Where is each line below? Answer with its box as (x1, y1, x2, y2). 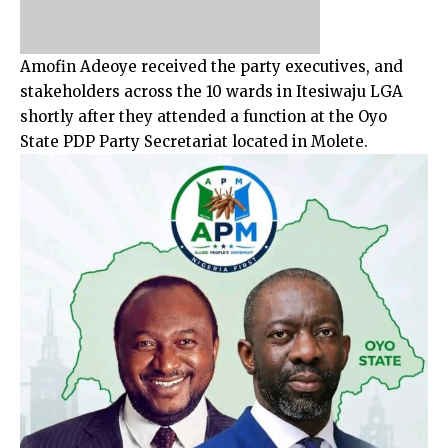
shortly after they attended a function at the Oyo (20, 106, 387, 126)
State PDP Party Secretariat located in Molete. (20, 131, 368, 151)
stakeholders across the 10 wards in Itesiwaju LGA (20, 81, 403, 101)
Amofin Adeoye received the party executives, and (20, 56, 403, 76)
